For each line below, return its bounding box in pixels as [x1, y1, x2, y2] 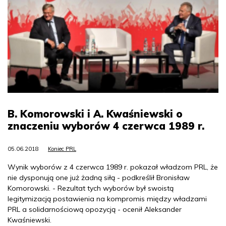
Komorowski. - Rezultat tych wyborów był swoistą [8, 184, 174, 193]
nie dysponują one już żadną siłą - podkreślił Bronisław [8, 173, 190, 183]
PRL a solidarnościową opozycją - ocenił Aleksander [8, 205, 182, 214]
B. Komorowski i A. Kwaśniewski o [8, 107, 183, 121]
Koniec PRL [48, 145, 76, 153]
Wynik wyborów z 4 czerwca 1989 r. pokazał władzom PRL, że [8, 162, 218, 172]
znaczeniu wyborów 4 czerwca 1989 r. [8, 120, 204, 133]
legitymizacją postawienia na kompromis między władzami [8, 194, 207, 204]
